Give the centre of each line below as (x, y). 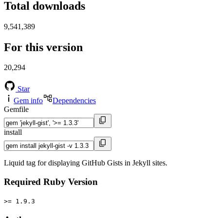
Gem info (28, 101)
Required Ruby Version (51, 182)
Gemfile (16, 109)
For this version (43, 47)
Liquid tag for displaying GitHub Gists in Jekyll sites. (86, 163)
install (13, 132)
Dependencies (74, 101)
